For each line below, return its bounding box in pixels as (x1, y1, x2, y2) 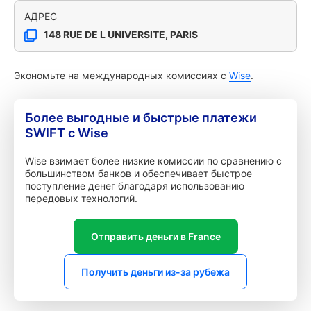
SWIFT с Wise (25, 126, 108, 140)
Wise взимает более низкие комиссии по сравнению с (25, 155, 282, 167)
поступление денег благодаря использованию (25, 180, 244, 192)
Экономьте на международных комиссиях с (14, 69, 229, 81)
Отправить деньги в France (90, 230, 221, 242)
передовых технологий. (25, 192, 137, 204)
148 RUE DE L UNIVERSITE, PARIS (44, 28, 198, 40)
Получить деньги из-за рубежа (81, 266, 230, 278)
